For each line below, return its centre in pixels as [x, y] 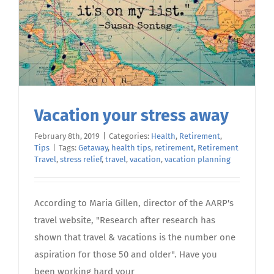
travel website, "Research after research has [125, 220]
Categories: [130, 136]
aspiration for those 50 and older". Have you [126, 255]
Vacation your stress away [131, 116]
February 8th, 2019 [67, 136]
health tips [131, 148]
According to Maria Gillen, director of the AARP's [134, 203]
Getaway [93, 148]
